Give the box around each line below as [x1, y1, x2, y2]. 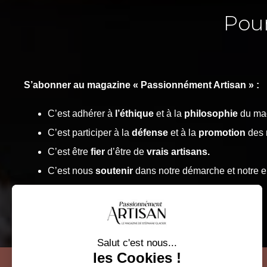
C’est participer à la [48, 127, 132, 138]
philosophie [184, 108, 238, 119]
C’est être [48, 146, 91, 157]
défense [132, 127, 168, 138]
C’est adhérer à [48, 108, 115, 119]
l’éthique [115, 108, 154, 119]
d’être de [105, 146, 147, 157]
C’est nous [48, 165, 95, 176]
